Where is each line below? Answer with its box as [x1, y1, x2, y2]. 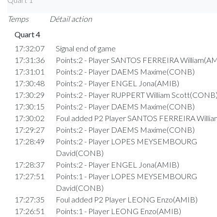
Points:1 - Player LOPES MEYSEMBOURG [55, 171, 197, 181]
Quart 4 [15, 29, 40, 39]
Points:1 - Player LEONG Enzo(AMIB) [55, 206, 181, 216]
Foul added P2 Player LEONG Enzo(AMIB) [55, 194, 198, 204]
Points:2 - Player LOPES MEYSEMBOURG [55, 136, 197, 146]
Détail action [49, 14, 92, 23]
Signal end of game [55, 43, 116, 53]
